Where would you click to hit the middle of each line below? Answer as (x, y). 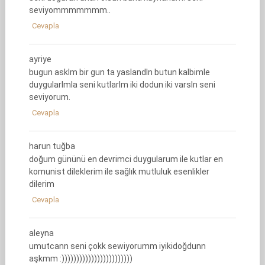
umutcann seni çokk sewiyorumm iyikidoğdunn (117, 246)
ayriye (40, 59)
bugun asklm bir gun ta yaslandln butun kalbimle (119, 72)
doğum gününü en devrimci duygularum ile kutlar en (126, 159)
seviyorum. (49, 97)
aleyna (41, 233)
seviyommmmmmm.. (70, 10)
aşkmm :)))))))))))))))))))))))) (80, 258)
